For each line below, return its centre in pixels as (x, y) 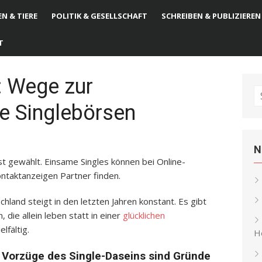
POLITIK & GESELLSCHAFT (99, 16)
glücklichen (144, 215)
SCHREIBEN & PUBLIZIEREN (211, 16)
